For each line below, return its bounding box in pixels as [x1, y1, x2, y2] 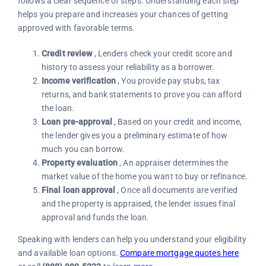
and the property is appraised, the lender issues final [41, 199, 236, 209]
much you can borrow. [41, 144, 125, 154]
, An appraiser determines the [118, 158, 229, 168]
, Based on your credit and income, [112, 117, 242, 127]
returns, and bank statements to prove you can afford [41, 90, 242, 100]
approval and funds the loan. [41, 213, 150, 223]
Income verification [41, 76, 116, 86]
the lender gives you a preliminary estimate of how [41, 131, 228, 141]
